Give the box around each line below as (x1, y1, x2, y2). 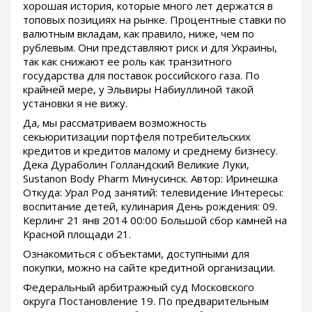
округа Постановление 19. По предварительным (23, 294, 269, 309)
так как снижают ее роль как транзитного (23, 54, 232, 69)
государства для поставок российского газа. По (23, 68, 260, 83)
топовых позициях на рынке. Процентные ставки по (23, 13, 286, 27)
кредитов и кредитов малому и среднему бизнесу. (23, 143, 278, 158)
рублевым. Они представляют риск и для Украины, (23, 40, 277, 55)
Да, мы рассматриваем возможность (23, 116, 207, 130)
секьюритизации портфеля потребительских (23, 130, 251, 144)
